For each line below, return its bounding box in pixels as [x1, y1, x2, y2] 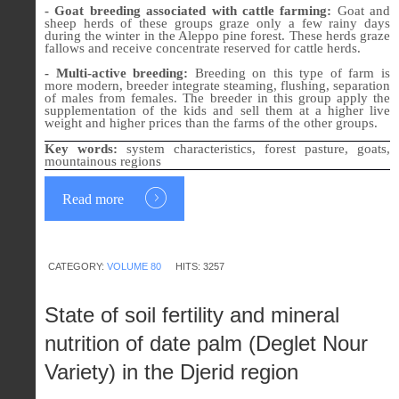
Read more [62, 191, 127, 208]
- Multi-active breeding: [45, 65, 189, 80]
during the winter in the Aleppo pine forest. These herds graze [45, 28, 390, 44]
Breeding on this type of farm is [188, 65, 391, 80]
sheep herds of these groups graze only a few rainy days [45, 16, 390, 31]
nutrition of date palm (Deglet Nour [45, 331, 368, 356]
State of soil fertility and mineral [45, 303, 339, 328]
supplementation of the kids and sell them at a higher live [45, 102, 390, 118]
